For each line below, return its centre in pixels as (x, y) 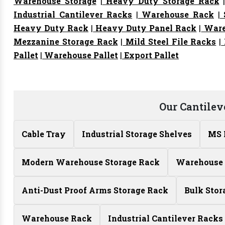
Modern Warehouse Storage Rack (91, 162)
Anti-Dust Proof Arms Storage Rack (95, 190)
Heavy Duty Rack (51, 28)
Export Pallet (150, 55)
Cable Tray (44, 134)
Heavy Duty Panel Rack (145, 28)
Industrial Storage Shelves (137, 134)
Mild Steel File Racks (170, 41)
